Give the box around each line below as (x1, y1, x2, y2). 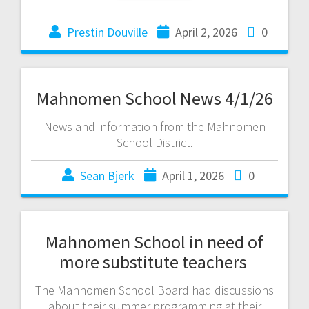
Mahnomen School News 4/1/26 (36, 86, 273, 110)
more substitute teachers (59, 250, 250, 273)
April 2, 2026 (175, 23, 237, 40)
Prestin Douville (66, 23, 148, 40)
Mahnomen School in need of (46, 230, 263, 253)
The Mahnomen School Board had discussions (35, 281, 274, 298)
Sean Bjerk (79, 167, 134, 183)
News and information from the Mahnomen (43, 118, 266, 134)
